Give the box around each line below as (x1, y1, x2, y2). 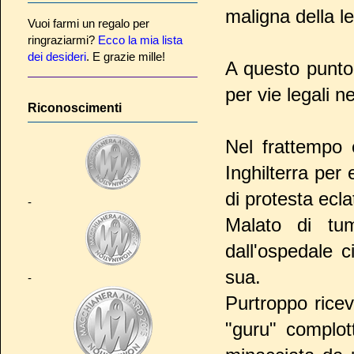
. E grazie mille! (86, 50, 165, 64)
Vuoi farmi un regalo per (28, 17, 149, 31)
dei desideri (28, 50, 86, 64)
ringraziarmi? (28, 33, 98, 47)
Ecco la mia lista (98, 33, 183, 47)
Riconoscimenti (28, 100, 122, 115)
